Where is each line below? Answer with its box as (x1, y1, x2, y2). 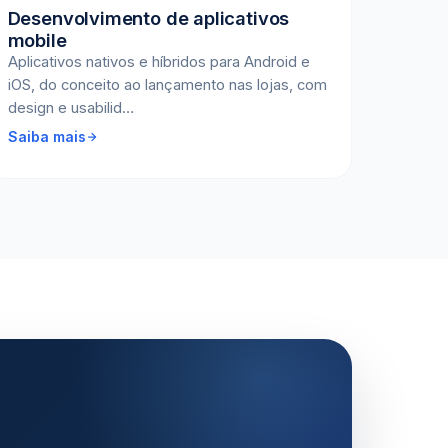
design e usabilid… (7, 99, 134, 117)
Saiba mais (7, 128, 86, 145)
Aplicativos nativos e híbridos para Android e (7, 53, 310, 71)
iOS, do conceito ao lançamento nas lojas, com (7, 76, 327, 94)
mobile (7, 29, 67, 51)
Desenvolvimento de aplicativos (7, 7, 290, 29)
